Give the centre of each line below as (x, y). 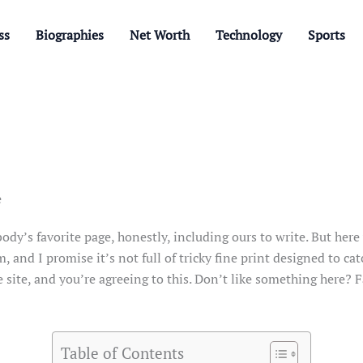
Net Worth (160, 35)
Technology (249, 35)
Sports (327, 35)
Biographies (70, 35)
